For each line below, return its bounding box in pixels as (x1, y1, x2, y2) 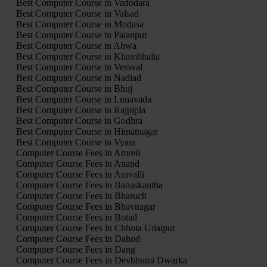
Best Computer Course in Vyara (15, 137, 136, 148)
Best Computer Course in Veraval (15, 62, 142, 73)
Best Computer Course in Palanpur (15, 30, 147, 41)
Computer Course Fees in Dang (15, 244, 135, 255)
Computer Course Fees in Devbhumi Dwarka (15, 255, 187, 266)
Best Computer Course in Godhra (15, 116, 142, 126)
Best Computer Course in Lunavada (15, 94, 151, 105)
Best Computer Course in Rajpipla (15, 105, 145, 116)
